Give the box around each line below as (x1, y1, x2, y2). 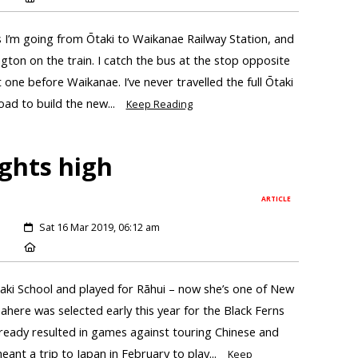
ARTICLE (261, 194, 292, 204)
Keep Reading (125, 97, 193, 112)
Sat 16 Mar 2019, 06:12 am (38, 221, 160, 235)
